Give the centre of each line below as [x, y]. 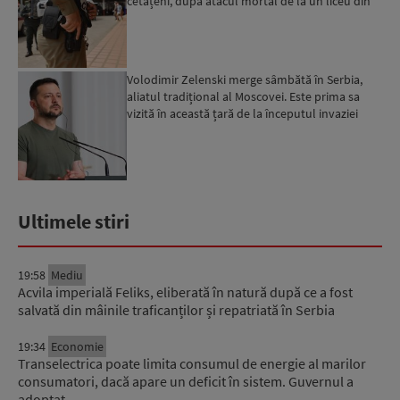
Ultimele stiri [74, 222]
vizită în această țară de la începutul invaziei [243, 114]
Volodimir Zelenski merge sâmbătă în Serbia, [245, 80]
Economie [77, 347]
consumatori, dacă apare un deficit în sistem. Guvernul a [186, 382]
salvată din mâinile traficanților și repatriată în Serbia [176, 310]
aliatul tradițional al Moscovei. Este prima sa [244, 97]
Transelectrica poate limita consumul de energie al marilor [192, 364]
